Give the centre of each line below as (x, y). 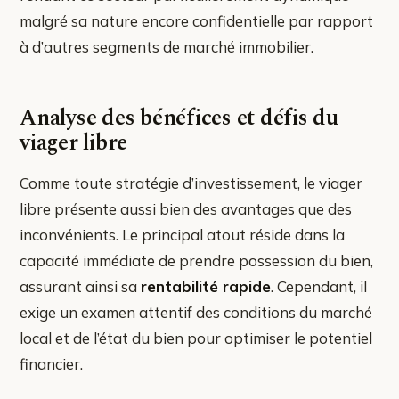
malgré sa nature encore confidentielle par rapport (196, 20)
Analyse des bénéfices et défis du (179, 118)
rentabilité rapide (206, 286)
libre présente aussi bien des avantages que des (186, 208)
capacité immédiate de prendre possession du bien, (196, 260)
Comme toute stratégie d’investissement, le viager (191, 183)
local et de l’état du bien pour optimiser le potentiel (196, 338)
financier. (51, 363)
